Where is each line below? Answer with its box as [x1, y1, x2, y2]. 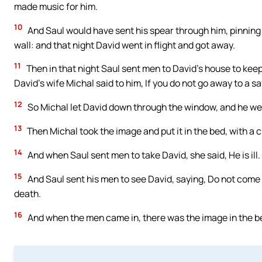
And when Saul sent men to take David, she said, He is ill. [26, 149, 260, 162]
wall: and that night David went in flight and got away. [14, 38, 235, 51]
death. [14, 187, 41, 201]
